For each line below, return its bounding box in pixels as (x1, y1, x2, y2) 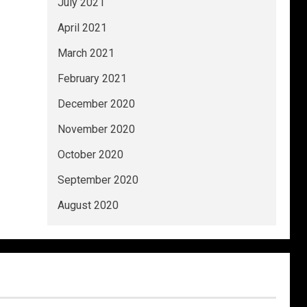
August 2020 (57, 199, 119, 212)
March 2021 (57, 47, 114, 60)
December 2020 (57, 97, 135, 110)
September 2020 (57, 173, 138, 186)
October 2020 (57, 148, 123, 161)
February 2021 (57, 72, 127, 85)
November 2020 (57, 123, 135, 136)
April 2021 (57, 21, 107, 34)
